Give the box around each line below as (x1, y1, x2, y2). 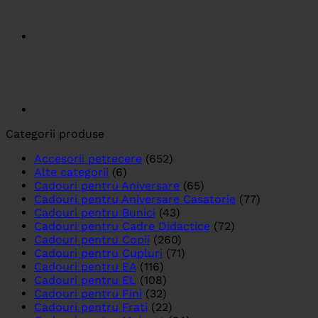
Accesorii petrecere (34, 152, 142, 166)
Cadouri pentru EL (34, 273, 136, 287)
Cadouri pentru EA (34, 260, 136, 274)
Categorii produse (6, 127, 104, 141)
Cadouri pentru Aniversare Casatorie (34, 192, 236, 207)
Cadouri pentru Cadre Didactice (34, 219, 210, 234)
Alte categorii (34, 165, 109, 180)
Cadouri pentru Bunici (34, 206, 155, 220)
